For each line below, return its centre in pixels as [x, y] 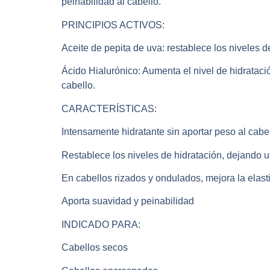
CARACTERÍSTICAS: [109, 108]
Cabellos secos [95, 248]
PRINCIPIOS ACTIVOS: [113, 25]
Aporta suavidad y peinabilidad [128, 201]
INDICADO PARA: [101, 224]
